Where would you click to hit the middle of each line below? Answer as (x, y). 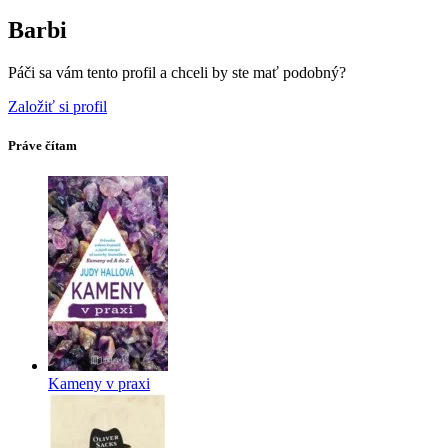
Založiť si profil (57, 106)
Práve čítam (42, 145)
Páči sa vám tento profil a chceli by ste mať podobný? (177, 72)
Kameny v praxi (99, 384)
